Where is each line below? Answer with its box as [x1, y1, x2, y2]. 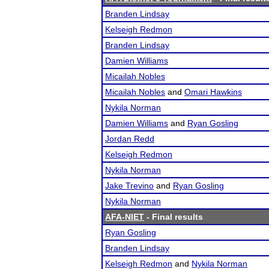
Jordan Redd [105, 134, 154, 144]
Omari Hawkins [184, 87, 242, 97]
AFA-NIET [105, 212, 144, 222]
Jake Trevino [105, 181, 154, 190]
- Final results [144, 212, 203, 222]
